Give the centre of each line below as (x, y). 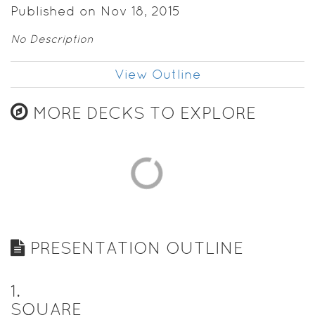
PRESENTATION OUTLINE (134, 247)
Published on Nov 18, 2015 (96, 11)
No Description (52, 39)
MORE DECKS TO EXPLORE (142, 112)
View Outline (157, 74)
